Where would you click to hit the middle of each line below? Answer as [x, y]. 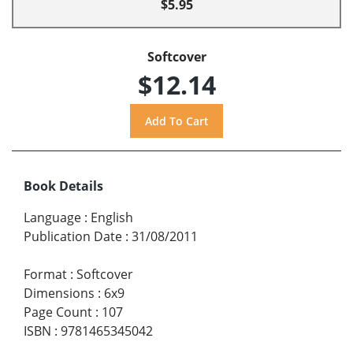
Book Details [63, 186]
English [112, 217]
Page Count [58, 312]
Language [52, 217]
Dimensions [59, 293]
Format [45, 274]
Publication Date [73, 236]
